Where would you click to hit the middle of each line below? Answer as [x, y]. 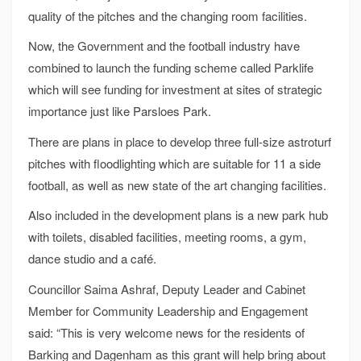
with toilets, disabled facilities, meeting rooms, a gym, [167, 237]
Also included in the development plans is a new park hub [178, 215]
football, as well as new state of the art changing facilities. [177, 185]
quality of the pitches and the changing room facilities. [168, 15]
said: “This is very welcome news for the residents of [166, 332]
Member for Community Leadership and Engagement [168, 310]
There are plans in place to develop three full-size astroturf [180, 141]
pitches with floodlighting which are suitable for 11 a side [174, 163]
